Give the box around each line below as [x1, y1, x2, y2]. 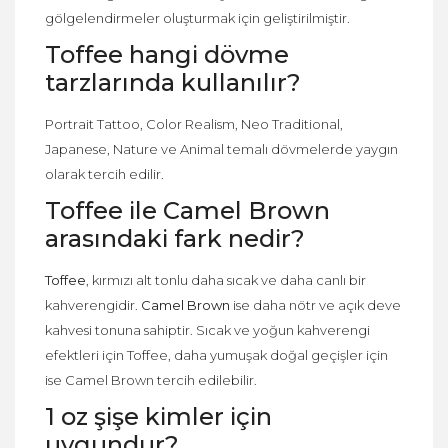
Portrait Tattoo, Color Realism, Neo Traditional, [45, 115, 343, 132]
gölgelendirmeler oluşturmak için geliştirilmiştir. [45, 9, 350, 26]
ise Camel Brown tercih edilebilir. [45, 371, 257, 388]
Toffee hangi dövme [45, 39, 289, 69]
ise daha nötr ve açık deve [230, 296, 401, 313]
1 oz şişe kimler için [45, 401, 272, 431]
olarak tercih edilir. [45, 165, 164, 182]
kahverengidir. [45, 296, 141, 313]
